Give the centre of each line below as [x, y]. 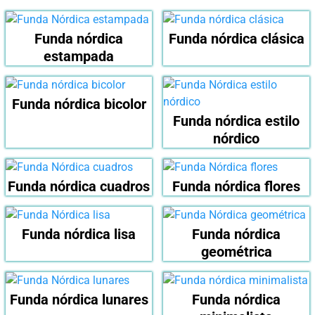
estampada [79, 57]
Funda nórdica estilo [236, 121]
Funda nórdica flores [236, 187]
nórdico [236, 139]
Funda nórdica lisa [79, 234]
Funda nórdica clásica [236, 39]
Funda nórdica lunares [79, 300]
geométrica [236, 252]
